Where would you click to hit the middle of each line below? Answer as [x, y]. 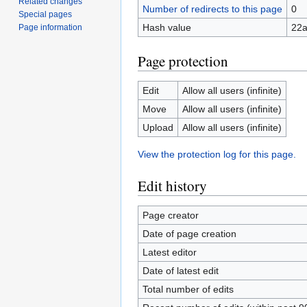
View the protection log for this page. [217, 154]
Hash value [167, 27]
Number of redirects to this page [212, 9]
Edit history [172, 186]
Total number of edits [188, 289]
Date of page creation [189, 234]
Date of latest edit [180, 271]
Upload [158, 127]
